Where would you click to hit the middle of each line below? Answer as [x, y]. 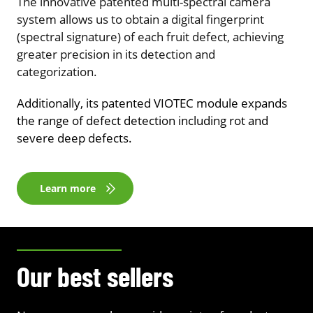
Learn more [68, 189]
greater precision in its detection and [116, 54]
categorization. [57, 72]
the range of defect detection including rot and [143, 121]
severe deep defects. [74, 138]
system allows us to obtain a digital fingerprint [140, 20]
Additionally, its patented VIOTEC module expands [152, 103]
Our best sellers [95, 276]
